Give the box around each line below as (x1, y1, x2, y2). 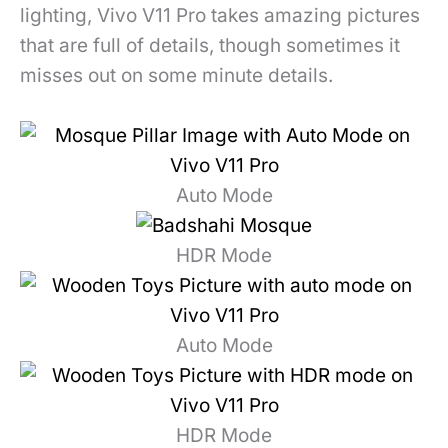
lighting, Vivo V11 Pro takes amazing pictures (20, 4, 420, 28)
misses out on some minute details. (20, 64, 333, 88)
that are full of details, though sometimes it (20, 34, 400, 58)
